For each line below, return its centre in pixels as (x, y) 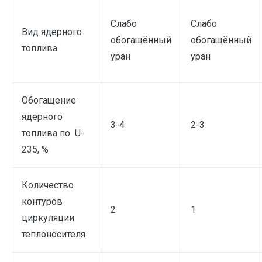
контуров (42, 201)
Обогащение (49, 100)
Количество (48, 185)
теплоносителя (54, 234)
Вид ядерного (52, 32)
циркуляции (48, 218)
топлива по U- (53, 133)
